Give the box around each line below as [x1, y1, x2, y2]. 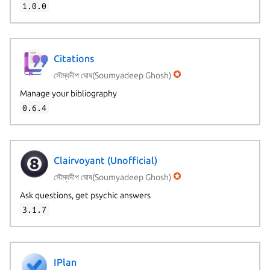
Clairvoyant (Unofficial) [53, 155, 157, 166]
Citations [53, 53, 94, 64]
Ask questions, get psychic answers [19, 190, 151, 200]
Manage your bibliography [19, 88, 117, 98]
